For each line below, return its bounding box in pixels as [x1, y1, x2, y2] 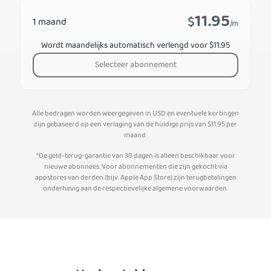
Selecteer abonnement [94, 57, 177, 73]
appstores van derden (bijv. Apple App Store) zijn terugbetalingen [34, 171, 237, 184]
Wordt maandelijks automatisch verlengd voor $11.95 [41, 38, 230, 53]
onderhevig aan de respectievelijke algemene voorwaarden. [43, 182, 228, 195]
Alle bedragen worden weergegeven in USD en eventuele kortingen [32, 107, 239, 120]
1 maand [33, 14, 67, 31]
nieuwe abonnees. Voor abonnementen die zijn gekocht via [44, 160, 227, 174]
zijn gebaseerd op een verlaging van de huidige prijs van [34, 118, 207, 131]
